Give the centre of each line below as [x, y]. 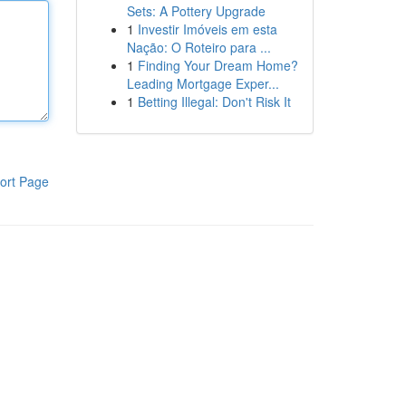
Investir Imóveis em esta [207, 29]
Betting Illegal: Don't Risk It [214, 101]
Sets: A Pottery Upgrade [196, 11]
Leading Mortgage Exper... [203, 83]
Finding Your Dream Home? [217, 65]
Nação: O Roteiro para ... [198, 47]
